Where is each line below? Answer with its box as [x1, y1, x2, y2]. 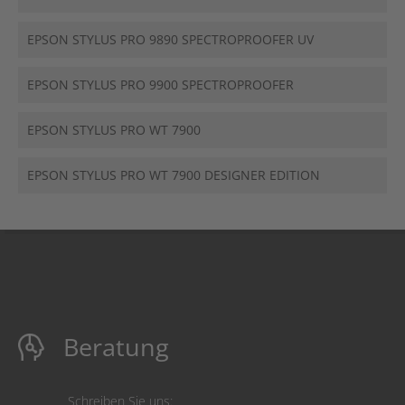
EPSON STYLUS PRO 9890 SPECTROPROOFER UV [27, 31, 314, 48]
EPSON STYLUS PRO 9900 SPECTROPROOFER [27, 76, 294, 93]
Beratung [63, 330, 169, 363]
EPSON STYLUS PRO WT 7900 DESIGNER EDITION [27, 166, 320, 184]
